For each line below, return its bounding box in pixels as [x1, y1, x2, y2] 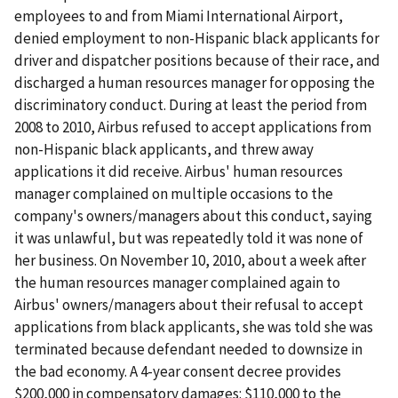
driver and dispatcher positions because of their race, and [14, 50, 380, 70]
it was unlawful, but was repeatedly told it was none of [14, 227, 363, 248]
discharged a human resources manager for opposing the [14, 72, 375, 92]
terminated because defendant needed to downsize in [14, 338, 362, 359]
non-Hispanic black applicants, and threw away [14, 139, 314, 159]
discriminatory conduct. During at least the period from [14, 94, 367, 115]
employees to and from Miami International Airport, [14, 5, 343, 26]
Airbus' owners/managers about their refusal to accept [14, 294, 363, 314]
